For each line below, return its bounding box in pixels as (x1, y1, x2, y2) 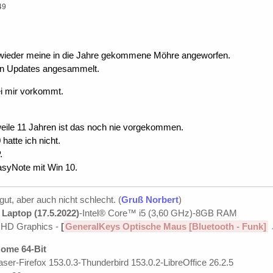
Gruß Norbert (121, 194, 179, 205)
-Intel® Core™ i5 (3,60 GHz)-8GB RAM (79, 207, 237, 218)
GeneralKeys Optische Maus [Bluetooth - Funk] (65, 221, 267, 232)
